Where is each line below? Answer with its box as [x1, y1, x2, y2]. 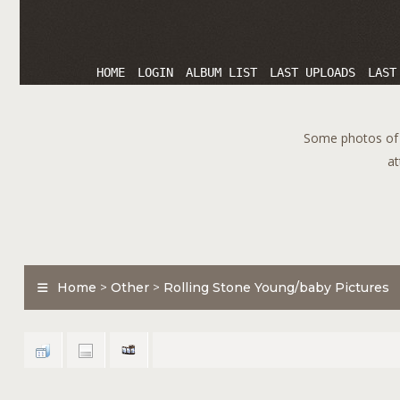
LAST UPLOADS [270, 65, 355, 79]
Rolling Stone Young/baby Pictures [163, 279, 389, 296]
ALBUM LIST [186, 65, 257, 79]
